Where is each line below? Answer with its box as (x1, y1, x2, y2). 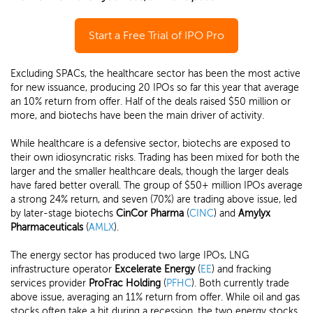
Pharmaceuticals (10, 221, 83, 233)
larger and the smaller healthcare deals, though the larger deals (10, 166, 289, 177)
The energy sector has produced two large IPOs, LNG (10, 249, 249, 261)
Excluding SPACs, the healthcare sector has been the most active (10, 68, 300, 80)
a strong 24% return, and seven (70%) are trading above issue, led (10, 194, 297, 205)
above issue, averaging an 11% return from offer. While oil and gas (10, 291, 300, 303)
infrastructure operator (10, 263, 115, 275)
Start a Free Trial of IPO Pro (89, 29, 224, 42)
